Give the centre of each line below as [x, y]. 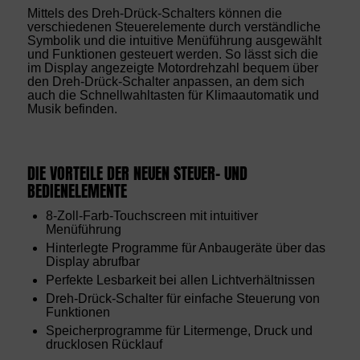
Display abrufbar [92, 262]
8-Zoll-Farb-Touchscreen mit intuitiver [151, 216]
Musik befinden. [72, 109]
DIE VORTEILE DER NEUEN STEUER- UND [137, 174]
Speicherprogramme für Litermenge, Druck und [179, 331]
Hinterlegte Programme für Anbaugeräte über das [185, 248]
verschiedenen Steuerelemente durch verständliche [174, 27]
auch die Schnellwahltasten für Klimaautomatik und [173, 96]
